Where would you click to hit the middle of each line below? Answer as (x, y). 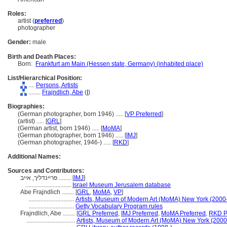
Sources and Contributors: (46, 171)
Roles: (17, 14)
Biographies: (26, 106)
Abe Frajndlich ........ (48, 192)
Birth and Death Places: (42, 57)
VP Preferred (144, 114)
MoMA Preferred (183, 213)
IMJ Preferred (140, 213)
